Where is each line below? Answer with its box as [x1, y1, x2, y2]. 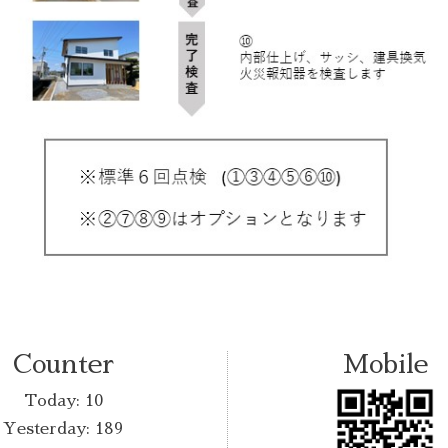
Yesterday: [3, 421, 96, 438]
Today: [23, 393, 85, 410]
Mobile [342, 351, 428, 378]
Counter [12, 351, 114, 378]
